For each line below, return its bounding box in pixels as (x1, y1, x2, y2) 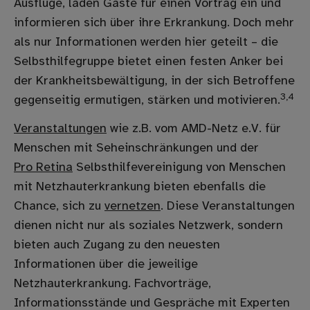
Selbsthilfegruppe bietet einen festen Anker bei (14, 55, 283, 69)
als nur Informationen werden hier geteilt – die (14, 36, 278, 50)
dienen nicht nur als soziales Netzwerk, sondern (14, 219, 283, 232)
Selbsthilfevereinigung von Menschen (73, 161, 286, 174)
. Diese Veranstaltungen (161, 199, 295, 213)
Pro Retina (14, 161, 73, 174)
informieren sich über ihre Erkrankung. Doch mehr (14, 17, 294, 30)
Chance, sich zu (14, 199, 104, 213)
